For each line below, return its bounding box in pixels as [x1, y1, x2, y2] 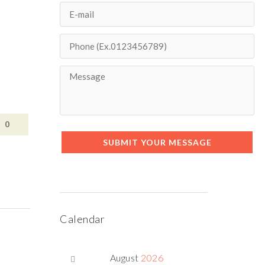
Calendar [60, 212, 105, 225]
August [109, 252, 141, 263]
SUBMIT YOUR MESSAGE [102, 137, 212, 147]
